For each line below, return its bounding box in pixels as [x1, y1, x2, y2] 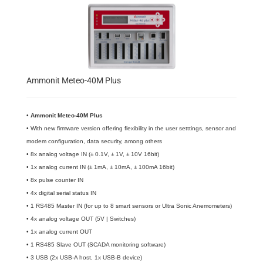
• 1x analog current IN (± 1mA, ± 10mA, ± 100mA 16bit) [26, 164, 174, 170]
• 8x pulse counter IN [26, 177, 83, 183]
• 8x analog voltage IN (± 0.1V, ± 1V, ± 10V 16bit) [26, 151, 159, 157]
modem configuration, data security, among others [26, 138, 162, 144]
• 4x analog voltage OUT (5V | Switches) [26, 215, 136, 222]
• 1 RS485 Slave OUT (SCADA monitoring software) [26, 241, 166, 248]
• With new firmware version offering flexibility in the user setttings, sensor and [26, 125, 236, 131]
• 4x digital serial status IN [26, 190, 96, 196]
